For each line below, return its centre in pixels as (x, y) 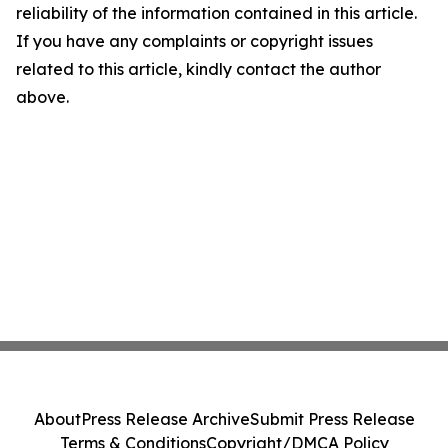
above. (42, 97)
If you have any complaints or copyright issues (194, 41)
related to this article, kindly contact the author (198, 69)
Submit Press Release (332, 419)
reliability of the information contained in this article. (216, 13)
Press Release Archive (165, 419)
